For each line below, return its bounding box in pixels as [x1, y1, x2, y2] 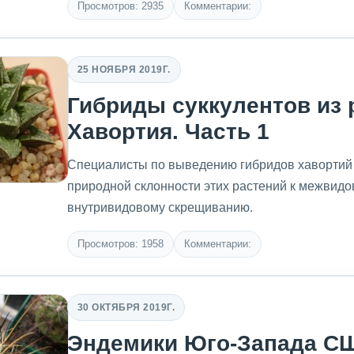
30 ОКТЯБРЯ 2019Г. [77, 301, 175, 313]
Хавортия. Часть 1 [67, 119, 269, 144]
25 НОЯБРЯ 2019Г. [77, 63, 171, 75]
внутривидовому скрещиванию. [67, 201, 253, 214]
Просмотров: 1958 [77, 238, 164, 250]
